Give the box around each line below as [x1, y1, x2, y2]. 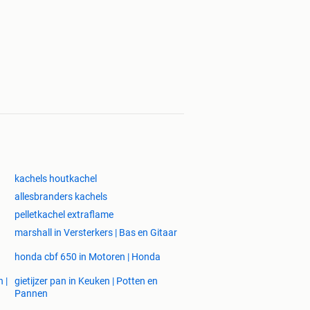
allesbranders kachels [15, 190, 107, 202]
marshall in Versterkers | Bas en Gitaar [15, 226, 177, 238]
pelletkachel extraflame [15, 208, 113, 220]
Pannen [15, 287, 48, 299]
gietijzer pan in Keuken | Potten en [15, 275, 158, 286]
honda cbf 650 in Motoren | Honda [15, 250, 161, 262]
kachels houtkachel [15, 172, 97, 184]
